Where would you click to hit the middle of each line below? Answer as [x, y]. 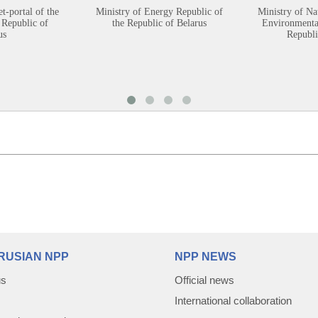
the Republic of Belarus [159, 22]
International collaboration [233, 300]
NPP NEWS [205, 256]
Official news [204, 279]
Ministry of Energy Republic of [159, 11]
